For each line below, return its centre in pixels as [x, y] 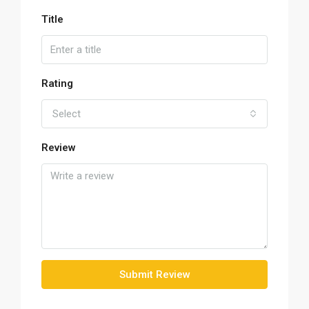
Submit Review [154, 275]
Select [67, 114]
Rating [57, 83]
